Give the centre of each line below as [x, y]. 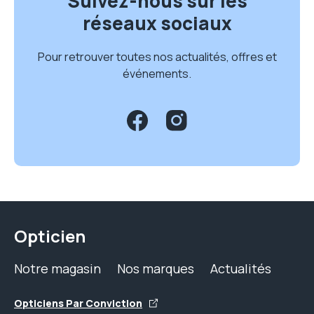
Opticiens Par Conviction [78, 303]
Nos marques [156, 268]
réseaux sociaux [157, 23]
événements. [157, 74]
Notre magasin [57, 268]
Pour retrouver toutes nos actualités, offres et [157, 57]
